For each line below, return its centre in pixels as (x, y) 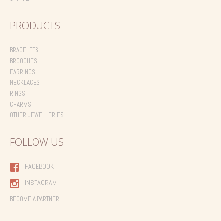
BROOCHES (23, 61)
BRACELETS (24, 50)
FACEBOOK (39, 166)
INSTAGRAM (41, 183)
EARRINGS (22, 72)
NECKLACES (25, 83)
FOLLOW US (37, 142)
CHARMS (20, 105)
